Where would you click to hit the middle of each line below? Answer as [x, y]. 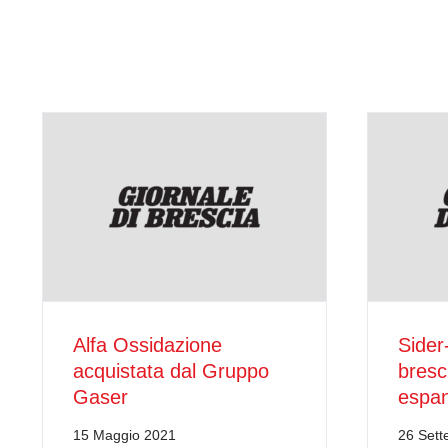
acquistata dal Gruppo [170, 371]
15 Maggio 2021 [124, 435]
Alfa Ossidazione [147, 345]
